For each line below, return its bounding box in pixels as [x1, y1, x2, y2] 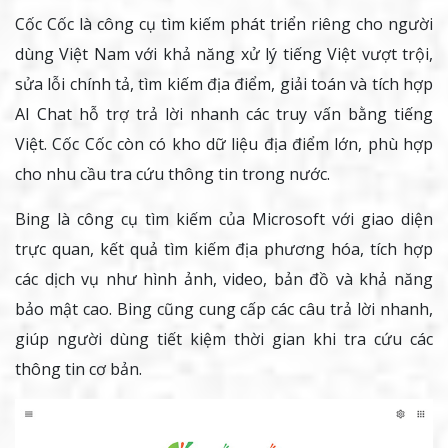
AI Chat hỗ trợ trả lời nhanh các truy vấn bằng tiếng [15, 103, 433, 126]
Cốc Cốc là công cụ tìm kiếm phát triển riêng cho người [15, 13, 433, 36]
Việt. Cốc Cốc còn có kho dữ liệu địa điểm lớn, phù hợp [15, 133, 433, 156]
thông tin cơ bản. [15, 358, 142, 381]
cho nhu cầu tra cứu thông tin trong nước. [15, 163, 330, 186]
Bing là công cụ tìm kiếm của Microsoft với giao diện [15, 208, 433, 231]
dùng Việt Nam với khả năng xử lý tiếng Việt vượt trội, [15, 43, 433, 66]
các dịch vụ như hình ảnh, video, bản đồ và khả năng [15, 268, 433, 291]
